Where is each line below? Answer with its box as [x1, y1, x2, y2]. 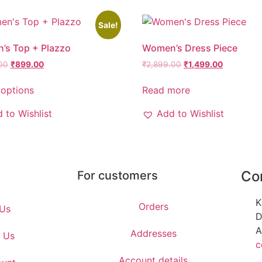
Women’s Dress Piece [142, 42, 238, 54]
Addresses [130, 227, 177, 240]
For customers [77, 168, 158, 183]
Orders [138, 201, 168, 213]
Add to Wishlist [157, 108, 225, 120]
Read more [142, 84, 191, 96]
